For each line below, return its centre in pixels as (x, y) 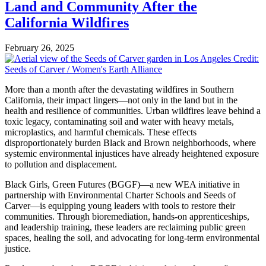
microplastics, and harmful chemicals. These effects (101, 132)
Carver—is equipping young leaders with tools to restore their (120, 205)
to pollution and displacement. (61, 164)
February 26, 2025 (39, 47)
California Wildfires (67, 22)
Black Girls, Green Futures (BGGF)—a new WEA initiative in (122, 184)
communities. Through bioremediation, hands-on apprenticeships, (127, 216)
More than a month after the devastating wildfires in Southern (119, 89)
